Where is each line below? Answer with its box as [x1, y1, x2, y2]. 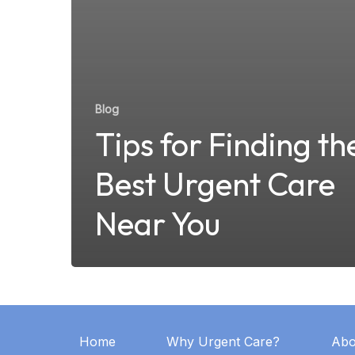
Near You [95, 204, 220, 243]
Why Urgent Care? [166, 334, 281, 349]
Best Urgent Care [95, 164, 335, 204]
